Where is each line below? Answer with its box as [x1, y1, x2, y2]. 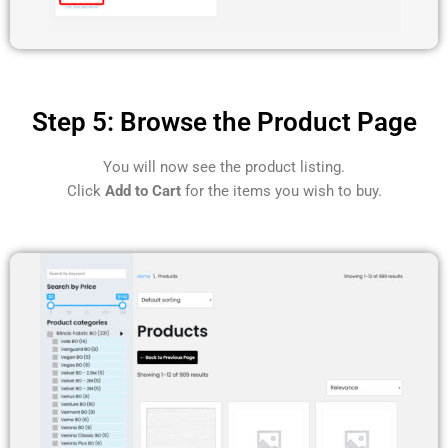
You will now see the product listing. [103, 158, 345, 177]
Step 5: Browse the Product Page [31, 107, 417, 138]
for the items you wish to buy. [180, 182, 382, 201]
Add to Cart [104, 182, 181, 201]
